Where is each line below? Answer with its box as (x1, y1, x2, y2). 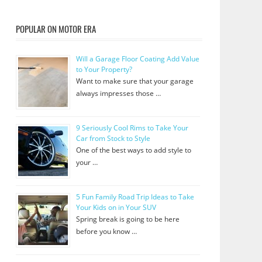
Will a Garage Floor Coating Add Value (75, 54, 199, 64)
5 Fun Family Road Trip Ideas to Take (75, 192, 194, 202)
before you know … (75, 226, 137, 237)
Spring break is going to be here (75, 214, 180, 225)
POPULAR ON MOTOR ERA (15, 22, 96, 35)
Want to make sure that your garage (75, 76, 194, 87)
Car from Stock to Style (75, 133, 150, 144)
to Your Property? (75, 64, 132, 75)
